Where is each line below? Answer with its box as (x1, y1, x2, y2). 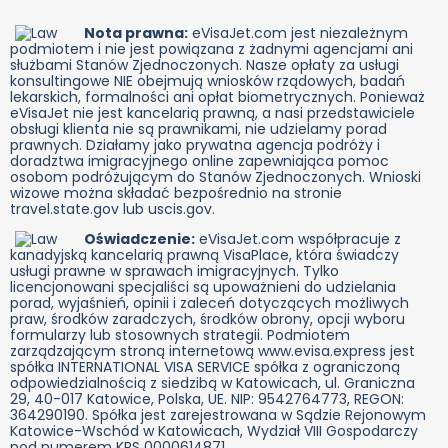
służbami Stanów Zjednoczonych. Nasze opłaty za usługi (10, 55, 399, 76)
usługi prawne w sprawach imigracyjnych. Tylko (10, 261, 339, 282)
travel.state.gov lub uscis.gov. (10, 199, 215, 220)
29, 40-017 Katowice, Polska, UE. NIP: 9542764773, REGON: (10, 389, 404, 410)
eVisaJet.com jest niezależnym (188, 23, 408, 44)
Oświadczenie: (84, 229, 195, 250)
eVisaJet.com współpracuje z (195, 229, 401, 250)
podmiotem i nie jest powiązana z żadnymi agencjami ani (10, 39, 413, 60)
